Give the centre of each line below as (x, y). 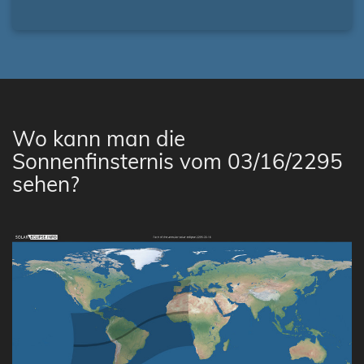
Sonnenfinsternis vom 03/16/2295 (178, 161)
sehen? (46, 184)
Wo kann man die (99, 139)
